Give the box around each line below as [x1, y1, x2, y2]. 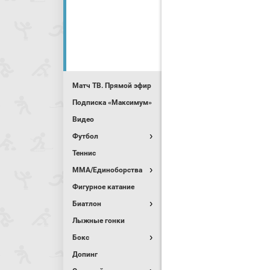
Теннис [72, 149, 96, 157]
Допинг [72, 250, 98, 259]
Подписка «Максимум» [72, 98, 152, 107]
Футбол [72, 132, 98, 140]
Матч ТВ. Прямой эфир [72, 81, 151, 90]
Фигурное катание [72, 183, 134, 191]
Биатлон [72, 199, 101, 208]
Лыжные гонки [72, 216, 125, 225]
